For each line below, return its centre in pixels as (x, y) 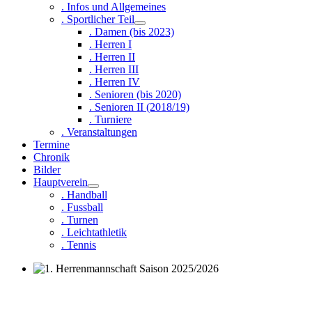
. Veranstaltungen (99, 132)
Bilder (47, 170)
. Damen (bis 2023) (132, 32)
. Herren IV (115, 82)
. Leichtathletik (94, 232)
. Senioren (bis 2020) (135, 94)
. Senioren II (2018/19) (139, 107)
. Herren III (114, 69)
